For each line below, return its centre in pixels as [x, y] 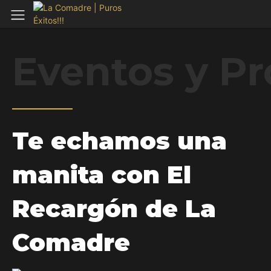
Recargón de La [114, 209]
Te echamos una [119, 141]
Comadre [71, 243]
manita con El [102, 175]
